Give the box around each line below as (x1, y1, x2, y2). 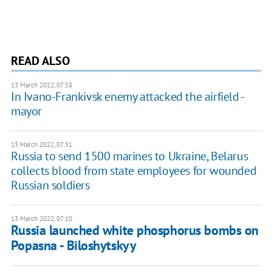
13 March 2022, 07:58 (10, 80, 72, 89)
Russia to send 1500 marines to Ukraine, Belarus (10, 148, 248, 164)
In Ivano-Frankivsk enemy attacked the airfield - (10, 88, 243, 104)
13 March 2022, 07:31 (10, 140, 72, 149)
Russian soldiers (10, 177, 90, 193)
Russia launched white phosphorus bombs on (10, 221, 259, 239)
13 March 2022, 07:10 (10, 214, 72, 223)
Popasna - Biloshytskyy (10, 236, 137, 254)
